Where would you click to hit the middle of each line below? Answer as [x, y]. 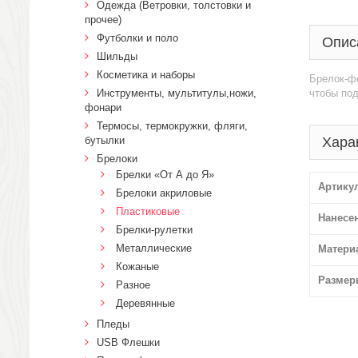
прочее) [103, 20]
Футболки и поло [137, 38]
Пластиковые [148, 211]
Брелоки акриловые [164, 193]
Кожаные [137, 267]
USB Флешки [128, 342]
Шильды [117, 56]
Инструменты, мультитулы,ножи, [177, 93]
